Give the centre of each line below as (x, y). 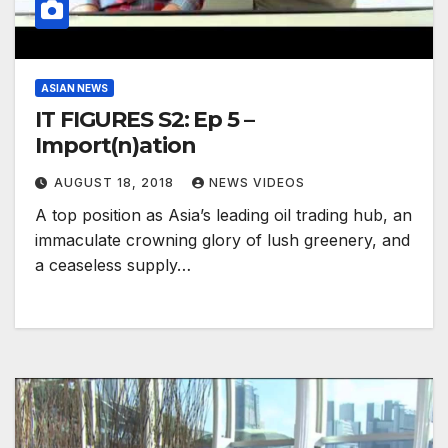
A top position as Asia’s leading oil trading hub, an (223, 215)
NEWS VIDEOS (257, 183)
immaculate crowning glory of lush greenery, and (222, 240)
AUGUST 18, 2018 (116, 183)
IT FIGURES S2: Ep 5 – (144, 120)
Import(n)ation (115, 146)
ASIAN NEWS (74, 88)
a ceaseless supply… (113, 265)
